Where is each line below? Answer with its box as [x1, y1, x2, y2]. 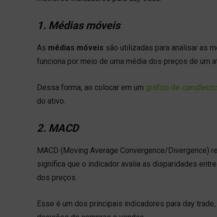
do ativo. [37, 96, 65, 106]
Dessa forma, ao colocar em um [37, 82, 146, 92]
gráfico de [146, 82, 182, 92]
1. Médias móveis [37, 19, 120, 31]
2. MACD [37, 122, 78, 134]
